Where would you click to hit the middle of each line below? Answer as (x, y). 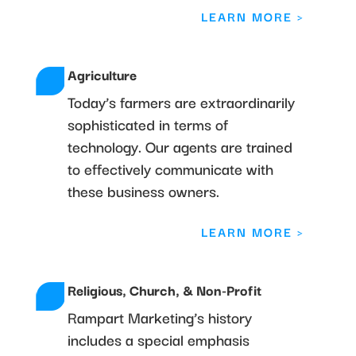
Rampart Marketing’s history (159, 317)
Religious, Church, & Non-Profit (164, 289)
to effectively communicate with (170, 168)
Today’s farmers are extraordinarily (181, 101)
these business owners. (143, 190)
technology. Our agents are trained (180, 146)
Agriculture (102, 74)
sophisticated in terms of (147, 124)
